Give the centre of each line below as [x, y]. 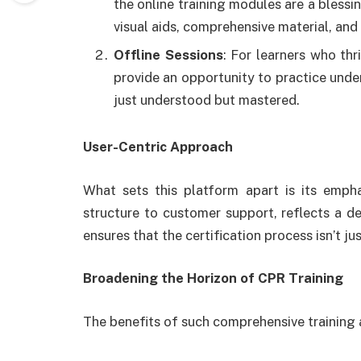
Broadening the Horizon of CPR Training [213, 278]
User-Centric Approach [158, 147]
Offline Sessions [168, 55]
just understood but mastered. [207, 100]
